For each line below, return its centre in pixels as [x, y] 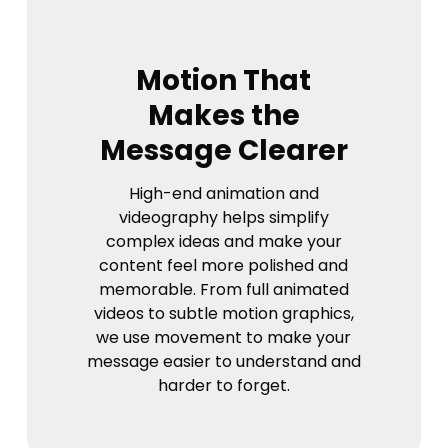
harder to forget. [223, 385]
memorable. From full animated [223, 289]
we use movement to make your [224, 337]
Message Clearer [223, 150]
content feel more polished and [224, 265]
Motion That [224, 80]
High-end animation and [223, 193]
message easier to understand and [223, 361]
